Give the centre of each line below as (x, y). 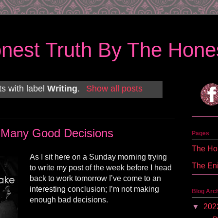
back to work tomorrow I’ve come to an (95, 178)
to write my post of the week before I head (101, 167)
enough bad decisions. (69, 200)
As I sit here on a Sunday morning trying (98, 157)
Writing (63, 89)
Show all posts (114, 89)
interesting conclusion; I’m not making (94, 189)
